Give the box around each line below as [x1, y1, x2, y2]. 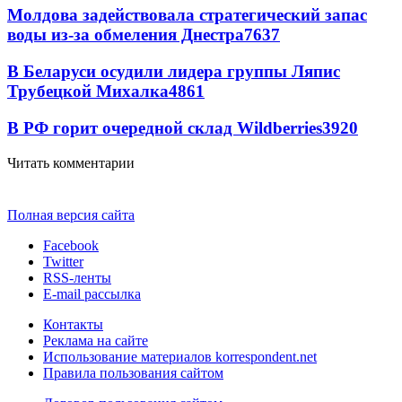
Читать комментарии [7, 154, 135, 170]
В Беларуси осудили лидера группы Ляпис [7, 62, 340, 82]
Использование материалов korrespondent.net [43, 348, 317, 364]
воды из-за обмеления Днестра [7, 25, 244, 45]
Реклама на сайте [43, 332, 148, 348]
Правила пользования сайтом [43, 364, 223, 380]
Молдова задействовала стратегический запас [7, 5, 367, 25]
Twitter [43, 253, 83, 269]
